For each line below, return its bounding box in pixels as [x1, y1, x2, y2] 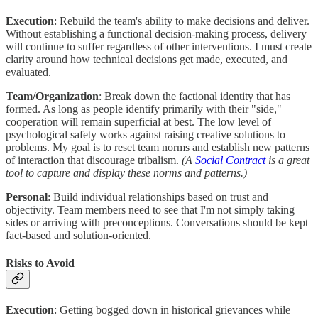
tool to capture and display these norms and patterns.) [6, 166, 247, 179]
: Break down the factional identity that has [99, 89, 290, 102]
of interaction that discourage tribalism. [6, 153, 182, 166]
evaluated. [6, 65, 51, 78]
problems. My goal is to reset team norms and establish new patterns [6, 141, 309, 153]
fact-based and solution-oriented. [6, 229, 151, 241]
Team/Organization [6, 89, 99, 102]
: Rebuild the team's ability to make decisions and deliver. [54, 14, 309, 27]
